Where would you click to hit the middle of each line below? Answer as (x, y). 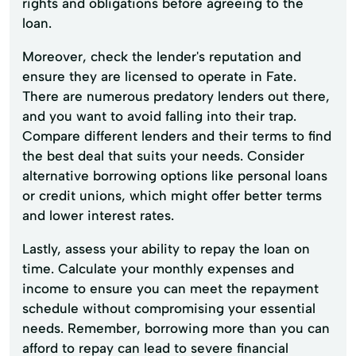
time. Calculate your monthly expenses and (158, 268)
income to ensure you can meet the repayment (170, 288)
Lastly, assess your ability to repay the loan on (166, 248)
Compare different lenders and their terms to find (177, 135)
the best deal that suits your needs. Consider (163, 155)
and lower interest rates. (98, 215)
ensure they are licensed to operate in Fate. (159, 76)
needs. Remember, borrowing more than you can (176, 328)
